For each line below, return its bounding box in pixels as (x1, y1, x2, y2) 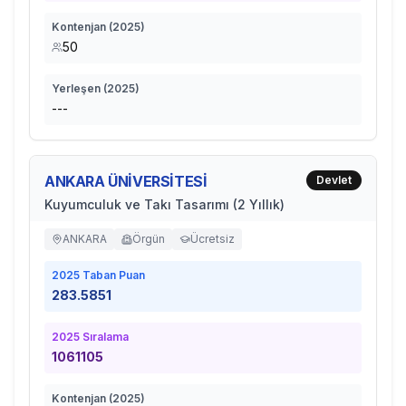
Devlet (316, 173, 352, 187)
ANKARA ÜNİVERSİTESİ (44, 172, 208, 190)
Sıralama (80, 330, 129, 343)
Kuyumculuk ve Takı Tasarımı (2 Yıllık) (44, 197, 285, 212)
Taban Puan (80, 268, 145, 282)
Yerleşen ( (52, 82, 107, 95)
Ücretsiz (190, 232, 235, 246)
